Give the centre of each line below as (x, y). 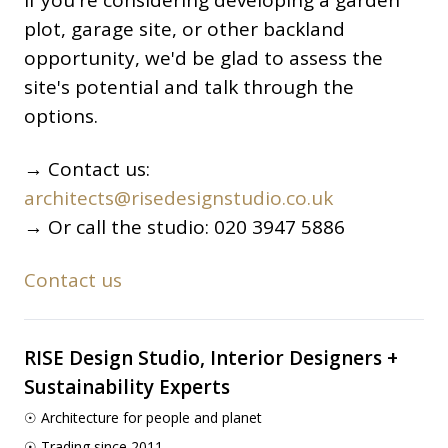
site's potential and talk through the (189, 87)
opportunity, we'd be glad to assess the (203, 58)
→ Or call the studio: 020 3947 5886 (184, 227)
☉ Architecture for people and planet (143, 418)
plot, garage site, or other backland (184, 29)
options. (61, 116)
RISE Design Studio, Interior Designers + (211, 358)
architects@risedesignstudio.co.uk (178, 198)
